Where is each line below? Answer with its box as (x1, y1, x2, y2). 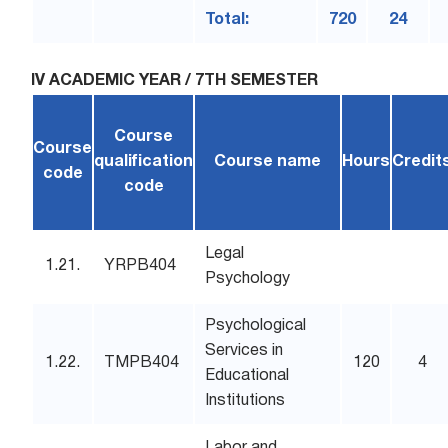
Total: (205, 13, 250, 27)
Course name (214, 155, 322, 169)
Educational (205, 369, 290, 383)
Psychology (205, 272, 291, 286)
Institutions (205, 394, 286, 408)
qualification (94, 155, 194, 169)
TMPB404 (104, 356, 180, 370)
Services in (205, 344, 284, 358)
